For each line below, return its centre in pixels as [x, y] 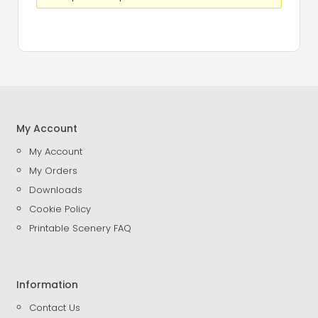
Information [47, 284]
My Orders [53, 170]
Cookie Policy [60, 209]
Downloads [56, 190]
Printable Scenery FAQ [80, 228]
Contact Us [55, 307]
